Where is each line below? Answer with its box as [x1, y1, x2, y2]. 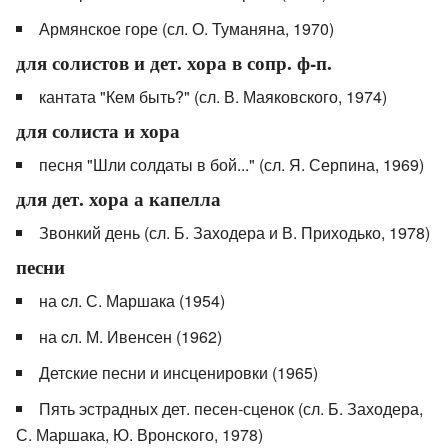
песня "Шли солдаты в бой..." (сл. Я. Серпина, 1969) [39, 153, 424, 177]
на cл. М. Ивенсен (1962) [39, 325, 222, 349]
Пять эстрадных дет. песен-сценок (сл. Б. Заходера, [39, 397, 423, 421]
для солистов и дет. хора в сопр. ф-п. [16, 49, 332, 78]
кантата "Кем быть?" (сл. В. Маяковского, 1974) [39, 85, 387, 109]
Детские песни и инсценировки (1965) [39, 361, 318, 385]
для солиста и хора [16, 117, 180, 146]
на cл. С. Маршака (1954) [39, 289, 225, 313]
